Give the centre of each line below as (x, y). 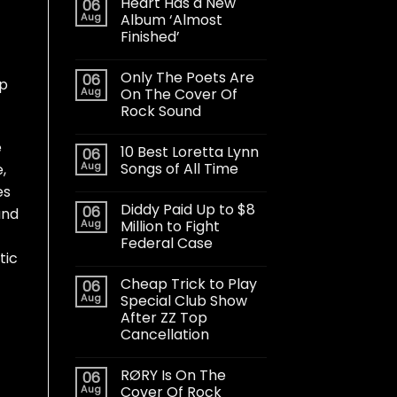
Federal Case (166, 243)
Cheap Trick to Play (188, 284)
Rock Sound (160, 111)
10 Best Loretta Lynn (189, 152)
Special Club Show (183, 300)
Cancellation (164, 334)
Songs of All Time (179, 168)
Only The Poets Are (187, 77)
